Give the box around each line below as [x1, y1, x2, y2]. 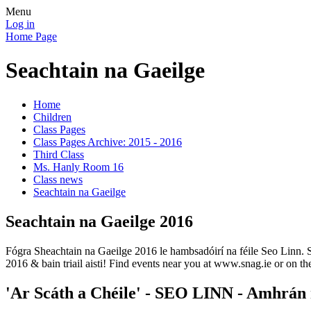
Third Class [33, 148, 84, 160]
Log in [6, 18, 35, 30]
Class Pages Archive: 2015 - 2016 [33, 135, 182, 148]
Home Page [6, 31, 57, 42]
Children [33, 110, 72, 123]
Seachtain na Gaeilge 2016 [6, 212, 193, 230]
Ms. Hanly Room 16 [33, 160, 124, 173]
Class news [33, 173, 83, 185]
